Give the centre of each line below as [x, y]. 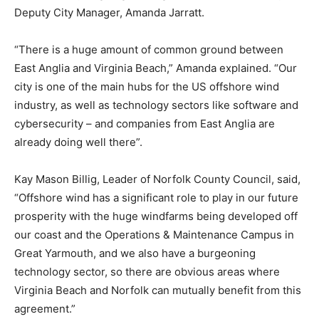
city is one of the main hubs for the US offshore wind [147, 87]
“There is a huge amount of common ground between [149, 50]
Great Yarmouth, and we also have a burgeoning [135, 253]
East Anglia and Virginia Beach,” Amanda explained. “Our [156, 68]
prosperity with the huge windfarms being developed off [156, 216]
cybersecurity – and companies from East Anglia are [145, 124]
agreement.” [45, 309]
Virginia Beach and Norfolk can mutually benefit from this [158, 291]
